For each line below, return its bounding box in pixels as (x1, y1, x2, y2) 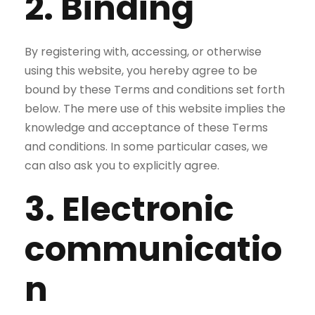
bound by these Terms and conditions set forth (25, 82, 285, 98)
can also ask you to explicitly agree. (25, 157, 219, 174)
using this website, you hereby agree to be (25, 63, 257, 79)
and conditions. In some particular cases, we (25, 139, 268, 155)
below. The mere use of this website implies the (25, 101, 285, 117)
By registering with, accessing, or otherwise (25, 44, 262, 60)
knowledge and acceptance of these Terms (25, 120, 268, 136)
